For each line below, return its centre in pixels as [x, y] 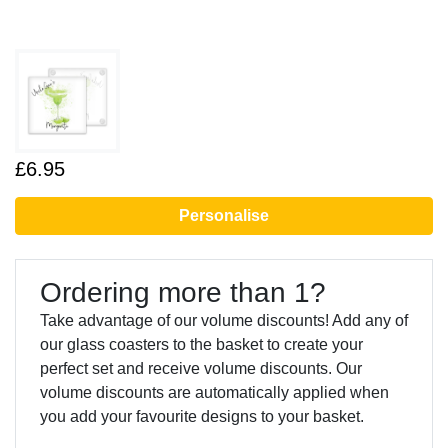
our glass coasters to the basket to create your [201, 345]
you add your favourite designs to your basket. [202, 417]
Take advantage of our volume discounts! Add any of [224, 321]
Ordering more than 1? [183, 293]
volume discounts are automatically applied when [214, 393]
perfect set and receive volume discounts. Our [201, 369]
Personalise [224, 216]
